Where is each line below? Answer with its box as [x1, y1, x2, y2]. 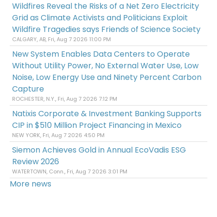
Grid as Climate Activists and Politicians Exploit [12, 12, 188, 23]
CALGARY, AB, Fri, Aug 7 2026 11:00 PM [12, 35, 111, 43]
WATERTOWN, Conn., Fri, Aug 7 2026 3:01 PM [12, 167, 127, 175]
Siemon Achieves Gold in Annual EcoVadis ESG [12, 144, 186, 155]
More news [10, 178, 51, 189]
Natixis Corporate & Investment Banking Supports [12, 108, 201, 119]
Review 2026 [12, 155, 59, 167]
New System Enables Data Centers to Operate [12, 48, 190, 60]
